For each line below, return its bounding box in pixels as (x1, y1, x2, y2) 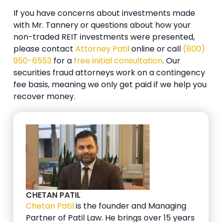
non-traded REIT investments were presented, (13, 31, 195, 43)
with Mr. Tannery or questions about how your (13, 19, 191, 31)
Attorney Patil (75, 43, 130, 55)
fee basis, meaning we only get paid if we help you (13, 78, 207, 90)
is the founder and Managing (74, 200, 187, 212)
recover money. (13, 90, 76, 102)
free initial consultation (74, 55, 163, 66)
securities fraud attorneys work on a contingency (13, 66, 206, 78)
